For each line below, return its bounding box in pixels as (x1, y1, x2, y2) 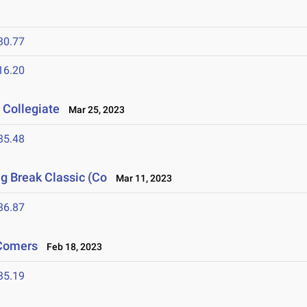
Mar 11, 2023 (110, 173, 173, 184)
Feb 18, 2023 (40, 241, 103, 253)
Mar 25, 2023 (62, 104, 125, 116)
